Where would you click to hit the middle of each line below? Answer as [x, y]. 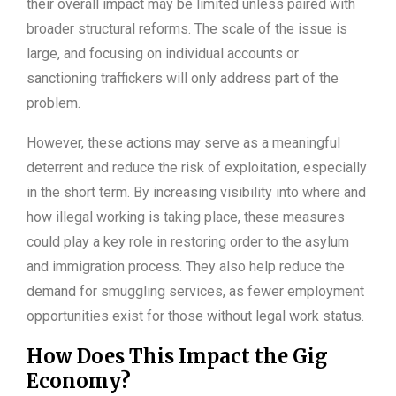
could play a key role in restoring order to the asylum [188, 242]
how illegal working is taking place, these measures [186, 217]
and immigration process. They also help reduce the [186, 267]
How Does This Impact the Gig [177, 357]
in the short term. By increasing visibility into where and [196, 193]
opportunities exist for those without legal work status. [195, 316]
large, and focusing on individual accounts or [163, 54]
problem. [53, 103]
